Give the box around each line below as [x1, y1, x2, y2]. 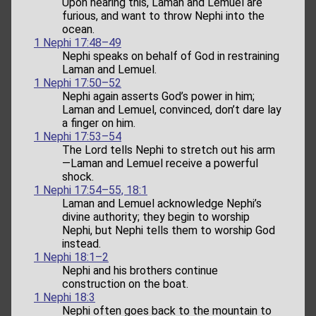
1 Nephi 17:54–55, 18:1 [34, 183, 147, 197]
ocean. [62, 22, 95, 36]
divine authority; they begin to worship [62, 209, 250, 224]
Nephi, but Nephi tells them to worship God [62, 223, 275, 237]
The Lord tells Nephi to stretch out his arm [62, 142, 275, 157]
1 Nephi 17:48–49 [34, 35, 121, 49]
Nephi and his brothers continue [62, 263, 218, 277]
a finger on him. [62, 116, 135, 130]
